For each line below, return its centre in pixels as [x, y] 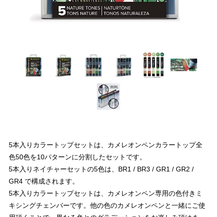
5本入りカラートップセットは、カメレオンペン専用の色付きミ [106, 193]
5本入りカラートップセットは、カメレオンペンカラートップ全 [106, 145]
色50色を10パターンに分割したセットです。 [77, 157]
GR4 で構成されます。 [44, 181]
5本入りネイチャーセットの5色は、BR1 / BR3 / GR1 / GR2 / [101, 169]
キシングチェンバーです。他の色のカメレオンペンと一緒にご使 [107, 205]
